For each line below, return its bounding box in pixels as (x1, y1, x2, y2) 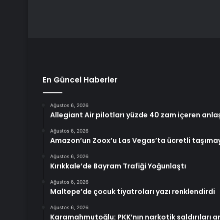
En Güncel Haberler (43, 75, 117, 85)
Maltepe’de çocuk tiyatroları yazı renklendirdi (50, 187, 215, 196)
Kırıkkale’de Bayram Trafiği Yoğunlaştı (50, 161, 186, 171)
